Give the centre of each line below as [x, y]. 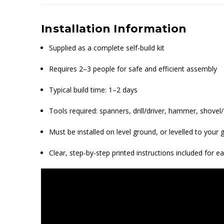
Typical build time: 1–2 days [93, 89]
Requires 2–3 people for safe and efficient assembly [133, 68]
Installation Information [114, 28]
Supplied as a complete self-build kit [107, 47]
